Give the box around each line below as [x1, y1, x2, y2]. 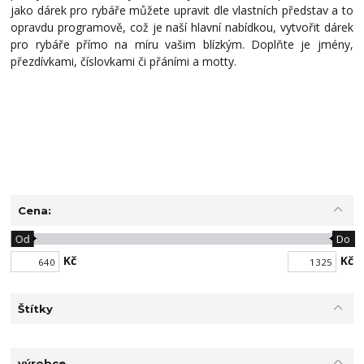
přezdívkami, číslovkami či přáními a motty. [11, 54, 257, 70]
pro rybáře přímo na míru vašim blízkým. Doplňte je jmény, [11, 37, 353, 53]
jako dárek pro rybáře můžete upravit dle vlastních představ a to [11, 2, 353, 19]
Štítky [17, 302, 53, 316]
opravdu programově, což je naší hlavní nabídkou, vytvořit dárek [11, 19, 353, 36]
